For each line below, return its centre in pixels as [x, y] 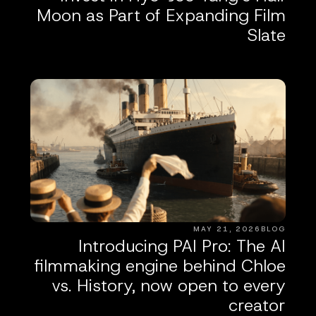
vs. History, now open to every [169, 286]
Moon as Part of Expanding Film [162, 15]
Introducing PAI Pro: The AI [182, 247]
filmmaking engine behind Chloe [160, 266]
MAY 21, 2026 [227, 229]
